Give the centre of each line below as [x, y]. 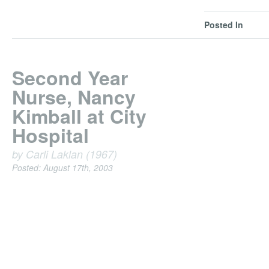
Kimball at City [79, 116]
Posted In [224, 25]
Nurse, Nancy [74, 97]
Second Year [70, 77]
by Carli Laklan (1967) [65, 154]
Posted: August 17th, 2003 [62, 168]
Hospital [50, 135]
